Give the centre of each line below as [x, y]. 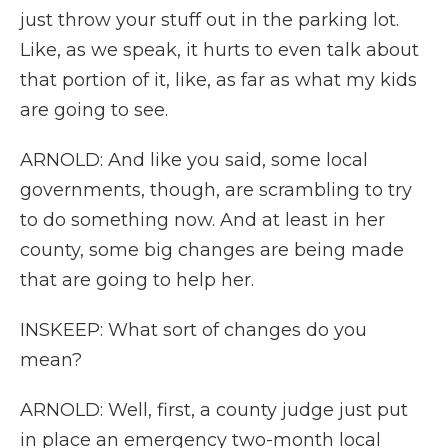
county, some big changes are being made [212, 250]
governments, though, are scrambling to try [216, 190]
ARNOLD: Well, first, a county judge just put [214, 410]
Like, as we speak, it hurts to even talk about [219, 50]
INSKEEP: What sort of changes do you [193, 330]
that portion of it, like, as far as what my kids [218, 80]
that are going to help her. [137, 280]
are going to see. [94, 110]
